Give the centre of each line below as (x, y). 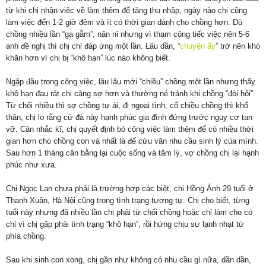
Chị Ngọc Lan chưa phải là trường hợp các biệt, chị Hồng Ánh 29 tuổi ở (130, 189)
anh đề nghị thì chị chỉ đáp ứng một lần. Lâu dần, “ (93, 46)
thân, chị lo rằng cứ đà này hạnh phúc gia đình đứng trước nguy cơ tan (129, 118)
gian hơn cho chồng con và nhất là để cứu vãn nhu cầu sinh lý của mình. (132, 141)
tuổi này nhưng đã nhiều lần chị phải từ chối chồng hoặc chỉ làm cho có (129, 213)
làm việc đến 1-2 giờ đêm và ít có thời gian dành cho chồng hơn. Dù (124, 23)
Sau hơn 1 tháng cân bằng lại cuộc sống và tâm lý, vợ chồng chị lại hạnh (132, 153)
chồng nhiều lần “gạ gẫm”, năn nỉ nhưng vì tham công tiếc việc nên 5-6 (128, 34)
